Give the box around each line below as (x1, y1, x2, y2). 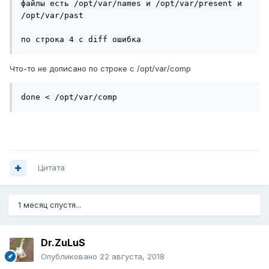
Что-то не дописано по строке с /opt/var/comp (10, 63, 191, 73)
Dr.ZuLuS (41, 237, 85, 249)
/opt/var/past (21, 10, 83, 20)
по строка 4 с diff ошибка (21, 34, 141, 44)
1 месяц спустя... (18, 200, 81, 210)
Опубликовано (41, 252, 100, 262)
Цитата (38, 163, 65, 173)
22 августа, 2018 (100, 252, 165, 262)
